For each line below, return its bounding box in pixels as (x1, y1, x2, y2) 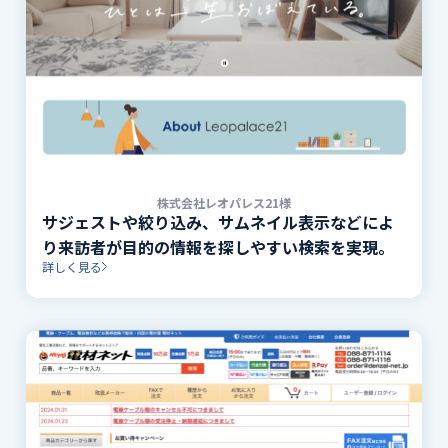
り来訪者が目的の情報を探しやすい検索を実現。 (42, 234, 395, 259)
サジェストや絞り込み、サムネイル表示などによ (42, 209, 395, 234)
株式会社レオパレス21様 (157, 193, 291, 211)
